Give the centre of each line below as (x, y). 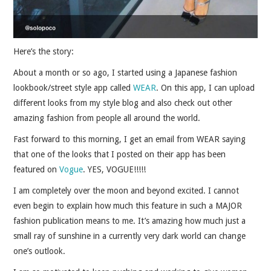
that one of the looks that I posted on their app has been (120, 154)
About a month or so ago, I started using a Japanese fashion (126, 72)
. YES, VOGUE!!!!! (115, 169)
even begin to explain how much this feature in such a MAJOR (128, 205)
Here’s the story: (44, 51)
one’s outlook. (40, 251)
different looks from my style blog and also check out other (123, 103)
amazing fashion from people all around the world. (107, 118)
